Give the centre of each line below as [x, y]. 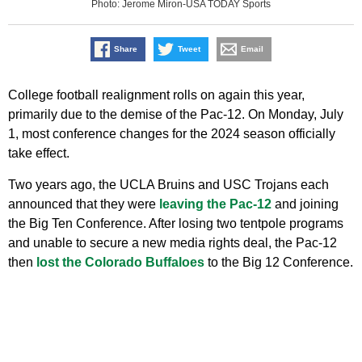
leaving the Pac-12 [215, 204]
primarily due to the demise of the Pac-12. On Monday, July [176, 115]
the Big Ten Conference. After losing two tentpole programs [176, 224]
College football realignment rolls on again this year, [156, 95]
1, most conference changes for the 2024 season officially [172, 134]
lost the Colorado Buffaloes [120, 263]
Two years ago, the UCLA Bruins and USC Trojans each [168, 185]
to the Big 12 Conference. [279, 263]
